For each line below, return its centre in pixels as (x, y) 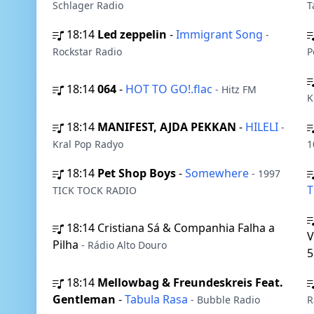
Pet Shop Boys (137, 173)
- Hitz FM (236, 89)
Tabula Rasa (158, 299)
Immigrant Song (221, 34)
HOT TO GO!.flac (170, 89)
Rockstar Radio (87, 52)
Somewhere (218, 173)
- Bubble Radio (225, 300)
